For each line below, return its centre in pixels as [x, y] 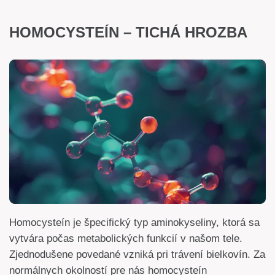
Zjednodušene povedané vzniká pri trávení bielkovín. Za [137, 255]
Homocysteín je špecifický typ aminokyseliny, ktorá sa [134, 223]
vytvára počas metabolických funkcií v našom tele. [126, 239]
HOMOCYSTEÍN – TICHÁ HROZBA [128, 32]
